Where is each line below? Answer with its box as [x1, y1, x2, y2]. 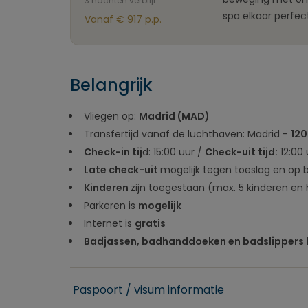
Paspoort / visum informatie [73, 282, 224, 298]
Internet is [84, 217, 135, 230]
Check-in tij [84, 145, 142, 159]
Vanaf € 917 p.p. [85, 12, 162, 26]
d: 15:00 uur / [142, 145, 205, 159]
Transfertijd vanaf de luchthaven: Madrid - [84, 127, 291, 141]
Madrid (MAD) [139, 109, 212, 123]
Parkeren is [84, 199, 138, 212]
